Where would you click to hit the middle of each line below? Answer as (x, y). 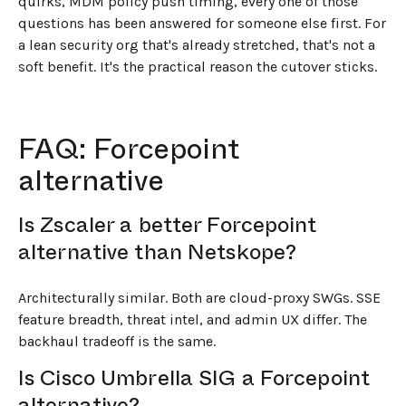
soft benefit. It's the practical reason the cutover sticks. (198, 67)
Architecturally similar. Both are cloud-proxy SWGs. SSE (199, 298)
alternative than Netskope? (158, 252)
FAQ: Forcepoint (129, 149)
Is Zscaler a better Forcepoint (168, 225)
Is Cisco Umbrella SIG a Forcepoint (194, 377)
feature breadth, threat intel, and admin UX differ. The (193, 320)
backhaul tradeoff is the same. (117, 342)
